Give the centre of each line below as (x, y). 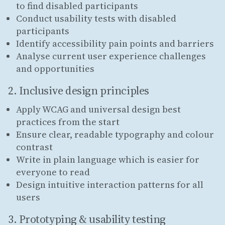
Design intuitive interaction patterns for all (110, 185)
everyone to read (53, 172)
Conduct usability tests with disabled (96, 18)
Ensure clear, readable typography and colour (115, 135)
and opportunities (55, 68)
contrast (34, 147)
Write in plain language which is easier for (108, 160)
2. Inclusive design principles (79, 90)
